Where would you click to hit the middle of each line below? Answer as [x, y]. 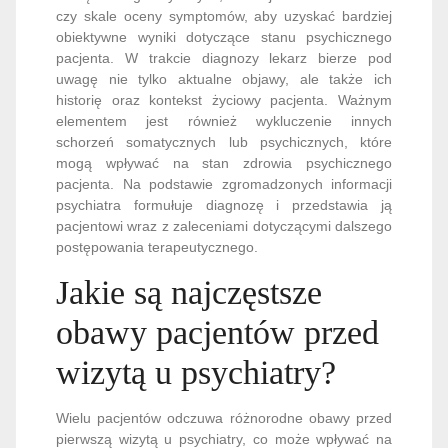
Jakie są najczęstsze [189, 292]
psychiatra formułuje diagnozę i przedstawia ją [224, 205]
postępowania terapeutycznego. [157, 247]
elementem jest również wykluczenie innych [224, 121]
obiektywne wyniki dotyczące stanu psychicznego [224, 37]
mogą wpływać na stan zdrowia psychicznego [224, 163]
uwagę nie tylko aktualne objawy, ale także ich [224, 79]
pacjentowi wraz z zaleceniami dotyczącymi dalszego [224, 226]
